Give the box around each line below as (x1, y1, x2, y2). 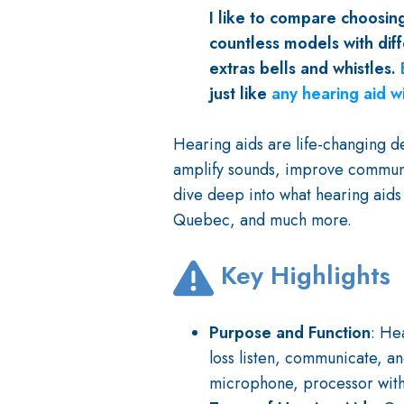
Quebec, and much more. (173, 208, 352, 233)
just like (209, 82, 271, 106)
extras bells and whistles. (209, 57, 400, 81)
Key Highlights (214, 257, 390, 295)
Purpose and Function (209, 321, 371, 345)
